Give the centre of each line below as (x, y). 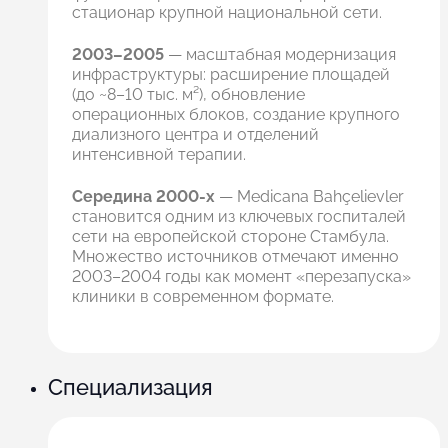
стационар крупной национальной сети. (227, 13)
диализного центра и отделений (195, 135)
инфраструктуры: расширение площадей (231, 75)
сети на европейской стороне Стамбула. (230, 237)
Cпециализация (130, 387)
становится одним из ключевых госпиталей (239, 217)
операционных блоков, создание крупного (236, 115)
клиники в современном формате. (203, 297)
